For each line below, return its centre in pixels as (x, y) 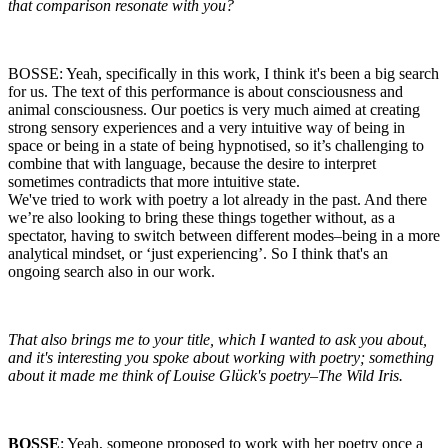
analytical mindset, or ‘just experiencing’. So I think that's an (198, 253)
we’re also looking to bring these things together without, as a (201, 217)
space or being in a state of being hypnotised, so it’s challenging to (216, 145)
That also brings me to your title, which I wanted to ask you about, (217, 339)
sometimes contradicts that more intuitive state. (154, 181)
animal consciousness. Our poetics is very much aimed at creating (214, 109)
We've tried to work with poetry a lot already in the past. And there (217, 199)
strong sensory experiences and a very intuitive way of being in (206, 127)
